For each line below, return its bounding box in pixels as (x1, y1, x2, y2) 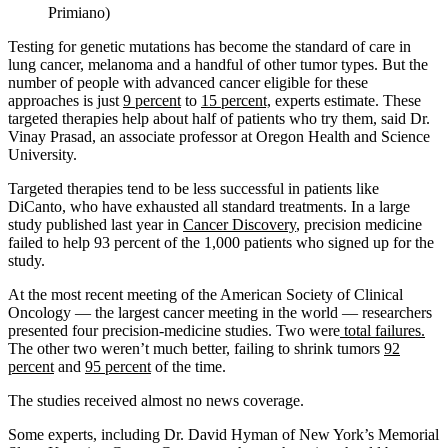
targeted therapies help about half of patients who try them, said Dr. (8, 109, 430, 127)
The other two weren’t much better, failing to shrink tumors (8, 339, 384, 357)
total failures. (340, 321, 425, 339)
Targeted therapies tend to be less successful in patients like (8, 179, 379, 197)
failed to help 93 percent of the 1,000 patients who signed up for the (8, 233, 434, 251)
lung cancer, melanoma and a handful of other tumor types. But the (8, 55, 428, 73)
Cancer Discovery (183, 215, 296, 233)
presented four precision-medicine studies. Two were (8, 321, 340, 339)
